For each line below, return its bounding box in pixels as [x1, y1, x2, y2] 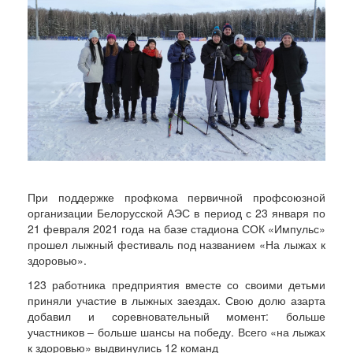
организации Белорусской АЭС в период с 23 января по [28, 205, 325, 221]
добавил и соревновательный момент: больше [28, 308, 325, 324]
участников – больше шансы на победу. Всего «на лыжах [28, 324, 325, 340]
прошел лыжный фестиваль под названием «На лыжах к [28, 236, 325, 252]
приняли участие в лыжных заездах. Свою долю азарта [28, 292, 325, 308]
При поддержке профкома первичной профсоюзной [28, 189, 325, 205]
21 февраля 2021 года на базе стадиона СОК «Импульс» [28, 221, 325, 236]
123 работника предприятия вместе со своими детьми [28, 277, 325, 292]
